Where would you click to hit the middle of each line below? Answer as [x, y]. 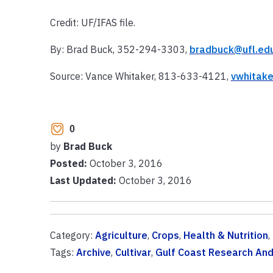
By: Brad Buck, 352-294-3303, [119, 49]
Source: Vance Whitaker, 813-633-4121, [140, 76]
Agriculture [121, 235]
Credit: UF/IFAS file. [92, 22]
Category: [72, 235]
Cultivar [133, 252]
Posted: [69, 163]
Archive [93, 252]
